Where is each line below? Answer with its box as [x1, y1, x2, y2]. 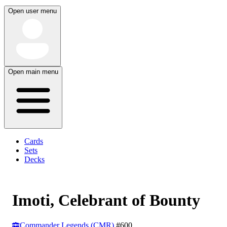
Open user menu [8, 7, 57, 15]
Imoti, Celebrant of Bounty [12, 191, 200, 210]
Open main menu [8, 68, 58, 75]
